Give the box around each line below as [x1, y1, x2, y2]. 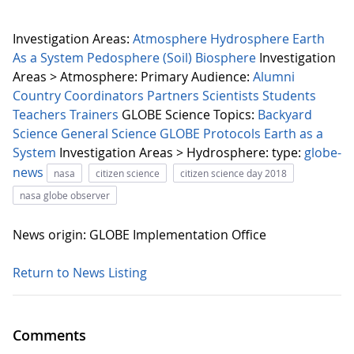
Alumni [253, 68, 295, 86]
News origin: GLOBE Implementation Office [13, 226, 266, 244]
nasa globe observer [20, 189, 110, 202]
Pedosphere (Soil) [87, 49, 195, 67]
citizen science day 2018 [180, 167, 287, 180]
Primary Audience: [141, 68, 253, 86]
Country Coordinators [13, 87, 147, 105]
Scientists [202, 87, 262, 105]
